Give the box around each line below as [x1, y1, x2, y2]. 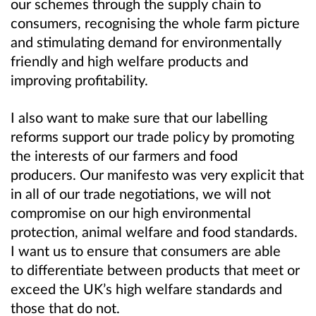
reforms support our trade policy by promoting [11, 127, 294, 145]
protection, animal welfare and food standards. [11, 222, 301, 240]
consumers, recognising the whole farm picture [11, 13, 300, 31]
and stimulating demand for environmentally [11, 32, 281, 50]
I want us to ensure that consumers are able [11, 241, 281, 259]
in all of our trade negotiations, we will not [11, 184, 271, 202]
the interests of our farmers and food [11, 146, 238, 164]
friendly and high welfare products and [11, 51, 248, 69]
